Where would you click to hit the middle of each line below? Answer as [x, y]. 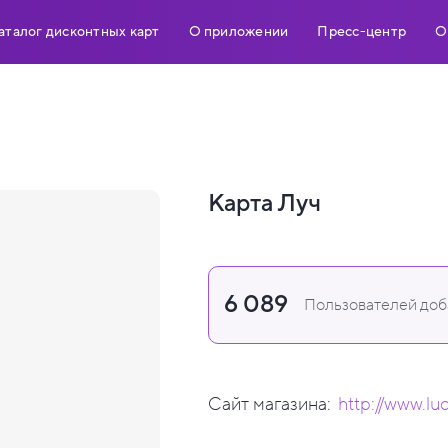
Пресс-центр [361, 31]
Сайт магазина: [269, 404]
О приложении [238, 31]
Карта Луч [264, 203]
